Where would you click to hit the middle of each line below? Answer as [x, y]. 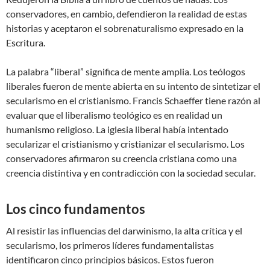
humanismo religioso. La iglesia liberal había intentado [117, 130]
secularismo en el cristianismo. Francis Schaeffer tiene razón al [133, 101]
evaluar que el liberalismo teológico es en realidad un [114, 115]
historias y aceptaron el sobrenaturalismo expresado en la [125, 28]
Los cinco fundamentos [76, 209]
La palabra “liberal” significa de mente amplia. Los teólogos [126, 72]
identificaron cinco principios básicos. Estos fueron [110, 260]
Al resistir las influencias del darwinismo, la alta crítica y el [124, 231]
